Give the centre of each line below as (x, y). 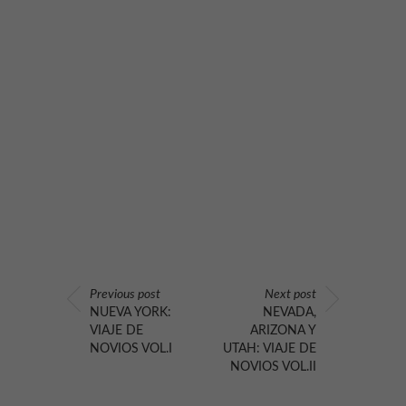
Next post (290, 295)
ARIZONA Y (283, 331)
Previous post (125, 295)
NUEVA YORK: (130, 313)
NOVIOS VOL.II (273, 367)
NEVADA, (290, 313)
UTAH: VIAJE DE (270, 349)
